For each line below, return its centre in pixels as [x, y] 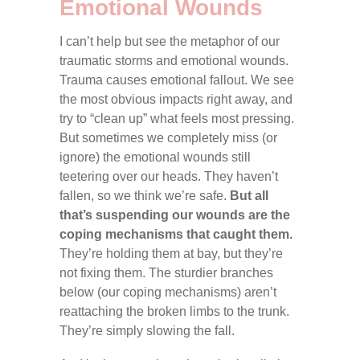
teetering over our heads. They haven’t [169, 177]
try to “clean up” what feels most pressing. [177, 119]
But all [249, 196]
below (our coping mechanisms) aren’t [168, 292]
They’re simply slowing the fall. [147, 331]
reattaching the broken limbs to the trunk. [174, 312]
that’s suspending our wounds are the [175, 215]
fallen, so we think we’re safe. [145, 196]
